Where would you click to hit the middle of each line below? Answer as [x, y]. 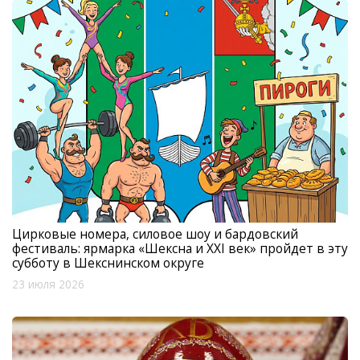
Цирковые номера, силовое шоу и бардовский [155, 234]
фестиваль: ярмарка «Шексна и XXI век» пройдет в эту [180, 249]
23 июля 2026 [48, 285]
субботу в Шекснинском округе [108, 263]
